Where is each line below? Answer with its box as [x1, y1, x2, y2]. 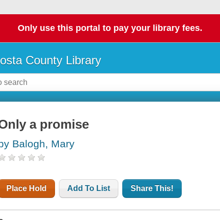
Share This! [131, 184, 174, 193]
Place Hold [6, 184, 47, 193]
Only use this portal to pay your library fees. [18, 23, 202, 33]
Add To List [67, 184, 110, 193]
